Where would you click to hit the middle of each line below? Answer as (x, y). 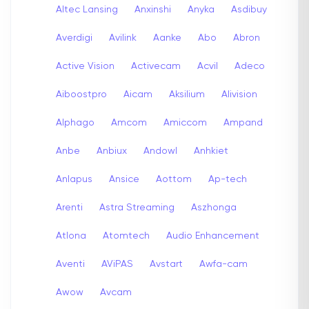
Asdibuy (249, 9)
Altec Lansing (87, 9)
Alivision (239, 94)
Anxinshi (153, 9)
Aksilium (187, 94)
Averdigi (74, 38)
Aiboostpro (81, 94)
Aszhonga (214, 207)
